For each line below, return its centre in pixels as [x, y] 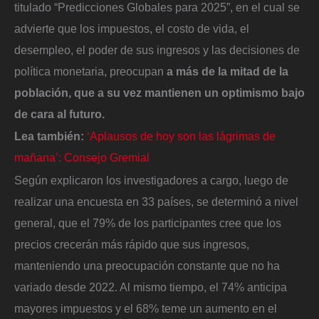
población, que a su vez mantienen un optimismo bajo [159, 92]
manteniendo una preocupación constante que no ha [147, 265]
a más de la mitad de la [226, 71]
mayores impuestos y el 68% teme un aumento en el [146, 308]
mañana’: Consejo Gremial [82, 158]
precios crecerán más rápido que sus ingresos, [132, 244]
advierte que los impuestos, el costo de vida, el [132, 28]
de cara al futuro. [59, 114]
